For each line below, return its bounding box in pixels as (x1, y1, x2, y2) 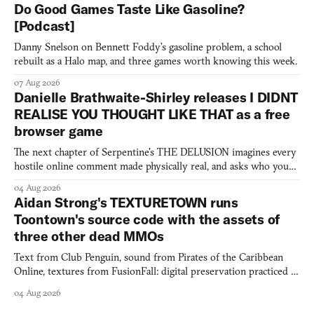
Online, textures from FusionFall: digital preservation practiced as (14, 264, 299, 278)
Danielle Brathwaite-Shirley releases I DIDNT (14, 88, 298, 106)
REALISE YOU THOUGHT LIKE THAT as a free (14, 105, 290, 123)
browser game (14, 122, 103, 139)
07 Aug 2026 (14, 76, 60, 88)
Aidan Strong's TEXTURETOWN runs (14, 193, 238, 211)
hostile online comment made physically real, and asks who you (14, 159, 289, 172)
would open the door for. (14, 173, 124, 186)
